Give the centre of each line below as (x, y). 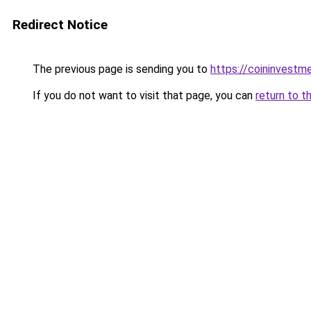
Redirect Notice (60, 25)
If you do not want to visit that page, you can (143, 95)
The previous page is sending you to (120, 69)
